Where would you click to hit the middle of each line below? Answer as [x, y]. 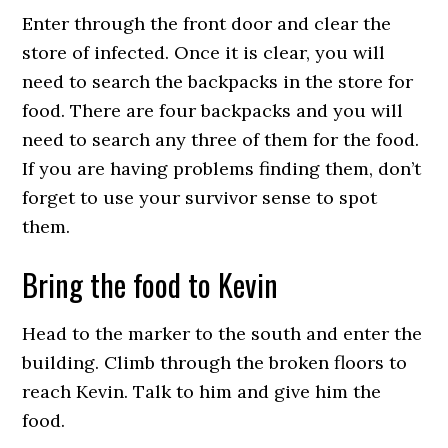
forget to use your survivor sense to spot [200, 197]
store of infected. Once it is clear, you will [204, 52]
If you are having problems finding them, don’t [222, 168]
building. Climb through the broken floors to [215, 362]
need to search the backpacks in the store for [218, 81]
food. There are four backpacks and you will [213, 110]
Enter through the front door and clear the [207, 23]
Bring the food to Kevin [150, 284]
